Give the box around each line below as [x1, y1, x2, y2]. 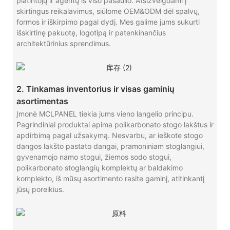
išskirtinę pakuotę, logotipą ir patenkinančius [16, 28, 166, 37]
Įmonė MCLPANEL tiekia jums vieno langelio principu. [16, 109, 194, 119]
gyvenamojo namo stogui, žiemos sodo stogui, [16, 152, 171, 162]
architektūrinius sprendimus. [16, 39, 111, 48]
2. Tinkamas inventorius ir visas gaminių [16, 84, 175, 94]
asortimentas [16, 96, 68, 107]
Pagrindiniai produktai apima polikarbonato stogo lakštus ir [16, 120, 214, 129]
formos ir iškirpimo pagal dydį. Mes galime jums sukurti [16, 17, 200, 27]
